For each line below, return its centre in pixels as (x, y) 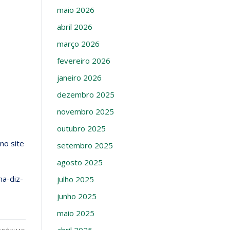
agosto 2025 (80, 162)
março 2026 (78, 44)
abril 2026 (74, 27)
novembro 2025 (85, 112)
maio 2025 (75, 213)
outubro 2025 (81, 129)
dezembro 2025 (85, 95)
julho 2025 (75, 179)
